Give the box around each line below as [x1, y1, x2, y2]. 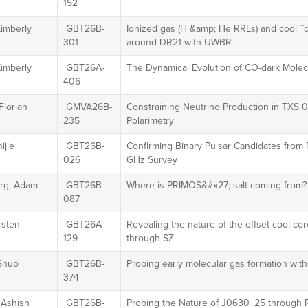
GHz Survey [126, 153, 177, 167]
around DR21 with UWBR [126, 35, 232, 49]
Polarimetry [126, 113, 174, 128]
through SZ [126, 231, 174, 245]
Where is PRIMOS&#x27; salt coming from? [126, 178, 307, 192]
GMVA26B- [63, 100, 112, 114]
